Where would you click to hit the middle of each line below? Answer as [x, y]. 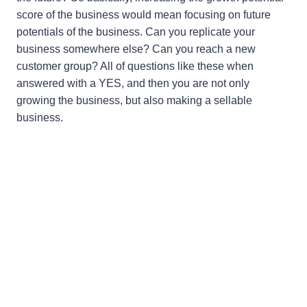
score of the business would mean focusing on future [144, 15]
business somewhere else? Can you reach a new [136, 49]
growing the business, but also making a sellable [134, 101]
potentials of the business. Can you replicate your [136, 32]
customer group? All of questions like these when [135, 66]
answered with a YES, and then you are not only [133, 84]
